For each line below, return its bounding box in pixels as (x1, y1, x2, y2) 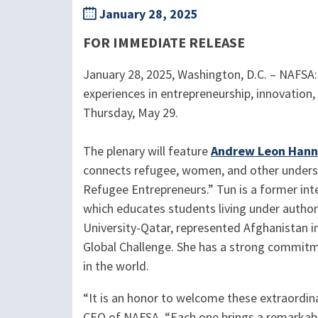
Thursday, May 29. (83, 104, 178, 121)
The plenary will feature (83, 143, 211, 160)
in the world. (83, 258, 149, 275)
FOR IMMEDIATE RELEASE (83, 33, 245, 53)
